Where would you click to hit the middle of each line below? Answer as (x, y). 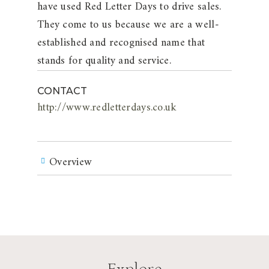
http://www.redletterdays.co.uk (107, 108)
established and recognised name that (121, 43)
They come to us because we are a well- (128, 25)
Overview (71, 162)
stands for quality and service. (104, 61)
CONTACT (62, 91)
